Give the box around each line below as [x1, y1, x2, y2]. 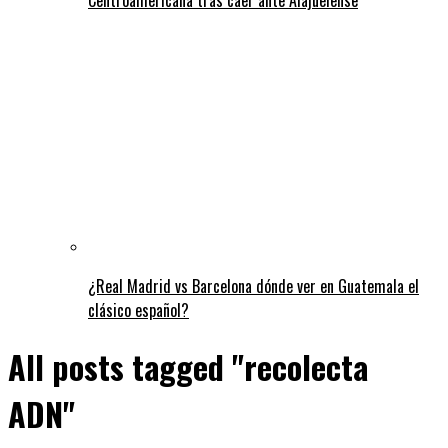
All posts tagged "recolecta [8, 343, 368, 391]
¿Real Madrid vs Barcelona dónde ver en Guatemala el [88, 273, 419, 298]
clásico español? [88, 297, 189, 322]
